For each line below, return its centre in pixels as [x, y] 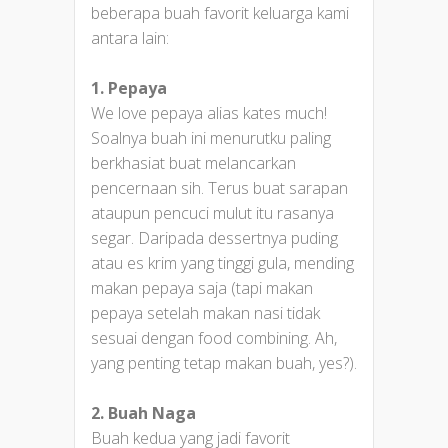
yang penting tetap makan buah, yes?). [224, 362]
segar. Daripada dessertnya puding [214, 237]
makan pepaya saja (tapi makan [202, 287]
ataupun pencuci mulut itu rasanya [212, 212]
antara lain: [130, 37]
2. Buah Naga [143, 412]
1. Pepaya [129, 87]
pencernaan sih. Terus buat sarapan [219, 187]
